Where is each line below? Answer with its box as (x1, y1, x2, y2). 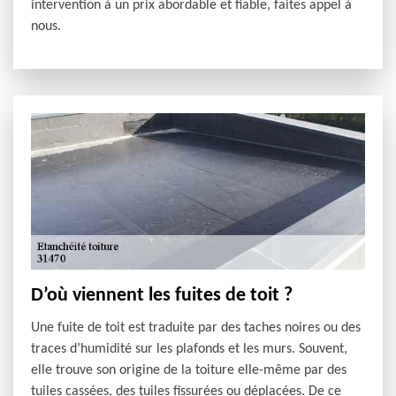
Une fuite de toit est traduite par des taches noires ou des (31, 321, 361, 336)
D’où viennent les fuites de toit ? (31, 286, 293, 307)
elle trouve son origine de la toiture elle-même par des (31, 363, 346, 378)
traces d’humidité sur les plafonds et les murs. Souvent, (31, 342, 347, 357)
